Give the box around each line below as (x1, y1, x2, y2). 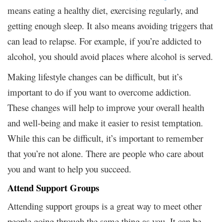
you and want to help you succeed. (7, 162, 131, 175)
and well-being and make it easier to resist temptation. (7, 116, 203, 129)
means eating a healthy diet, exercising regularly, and (7, 3, 198, 16)
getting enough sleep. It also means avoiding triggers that (7, 19, 213, 32)
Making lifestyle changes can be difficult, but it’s (7, 70, 182, 83)
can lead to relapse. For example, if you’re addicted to (7, 34, 201, 47)
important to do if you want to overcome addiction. (7, 85, 191, 98)
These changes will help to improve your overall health (7, 101, 204, 113)
